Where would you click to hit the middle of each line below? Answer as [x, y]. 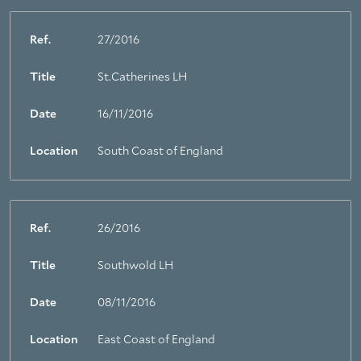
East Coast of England [156, 340]
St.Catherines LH [142, 77]
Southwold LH [135, 266]
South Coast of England [160, 151]
